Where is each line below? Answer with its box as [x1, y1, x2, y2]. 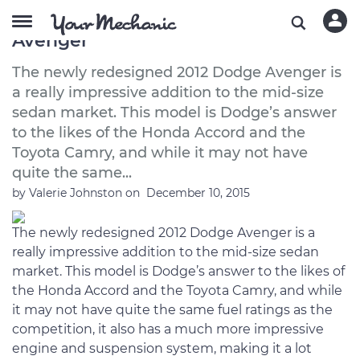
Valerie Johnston [29, 186, 125, 200]
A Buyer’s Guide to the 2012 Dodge [12, 10, 325, 32]
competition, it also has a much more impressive [12, 321, 324, 337]
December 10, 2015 [146, 186, 250, 200]
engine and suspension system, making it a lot [12, 341, 312, 356]
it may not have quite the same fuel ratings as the [12, 302, 333, 317]
